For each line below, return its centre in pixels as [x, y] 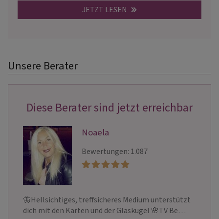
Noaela [95, 133]
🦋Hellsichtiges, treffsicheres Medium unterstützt [107, 200]
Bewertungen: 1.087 [115, 152]
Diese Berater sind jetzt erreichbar [109, 108]
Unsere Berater [43, 66]
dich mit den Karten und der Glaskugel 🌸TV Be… [104, 211]
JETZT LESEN [105, 10]
